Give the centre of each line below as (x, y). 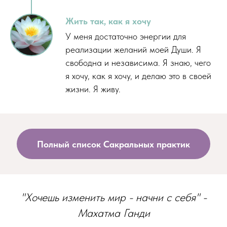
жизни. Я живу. (93, 89)
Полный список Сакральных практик (113, 144)
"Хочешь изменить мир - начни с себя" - (113, 197)
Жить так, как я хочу (108, 21)
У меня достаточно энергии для (126, 36)
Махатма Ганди (113, 213)
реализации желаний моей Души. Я (133, 50)
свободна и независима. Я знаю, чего (138, 63)
